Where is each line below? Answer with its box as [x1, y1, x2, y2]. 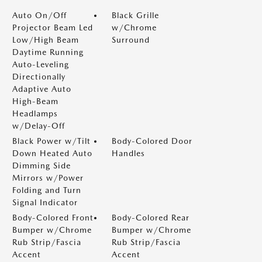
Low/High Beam [12, 35, 79, 44]
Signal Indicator [12, 198, 78, 207]
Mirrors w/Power [12, 173, 84, 182]
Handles [112, 149, 145, 158]
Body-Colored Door [112, 136, 192, 146]
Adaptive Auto [12, 84, 71, 94]
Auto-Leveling [12, 60, 69, 69]
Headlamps [12, 109, 58, 118]
